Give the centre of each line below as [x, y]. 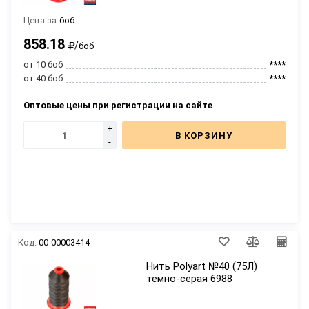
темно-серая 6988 [190, 279]
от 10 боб [43, 64]
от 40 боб [43, 78]
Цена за [40, 20]
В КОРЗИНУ [204, 135]
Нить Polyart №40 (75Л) [202, 266]
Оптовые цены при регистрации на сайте [118, 105]
